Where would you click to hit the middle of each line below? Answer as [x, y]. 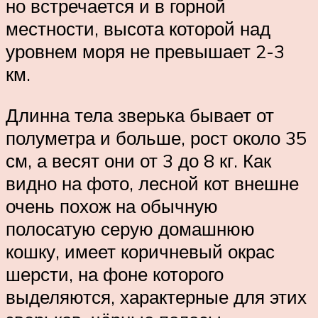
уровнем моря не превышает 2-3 [145, 51]
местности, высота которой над [138, 28]
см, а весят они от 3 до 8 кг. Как [138, 160]
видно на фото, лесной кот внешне [152, 183]
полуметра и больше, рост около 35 [156, 137]
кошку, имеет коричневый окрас [140, 251]
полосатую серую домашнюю [130, 228]
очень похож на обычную [112, 205]
